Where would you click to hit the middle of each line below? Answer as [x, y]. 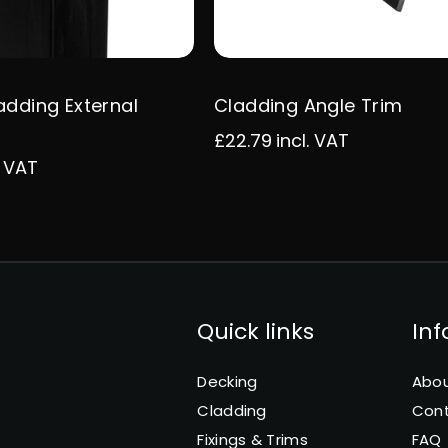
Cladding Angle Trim [308, 105]
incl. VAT [312, 140]
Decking [227, 381]
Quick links [256, 331]
